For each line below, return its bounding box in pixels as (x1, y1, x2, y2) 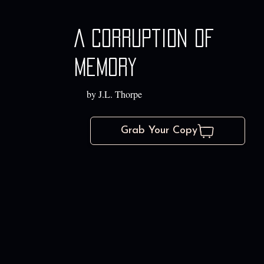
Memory (74, 58, 137, 77)
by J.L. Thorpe (86, 88, 142, 101)
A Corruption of (74, 29, 214, 48)
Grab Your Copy (120, 125, 197, 137)
